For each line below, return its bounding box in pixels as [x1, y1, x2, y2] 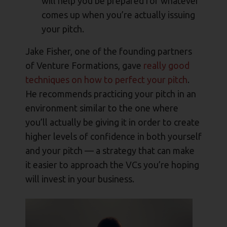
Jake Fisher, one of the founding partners [25, 46, 192, 57]
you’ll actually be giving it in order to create [25, 117, 200, 128]
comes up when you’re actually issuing [42, 10, 195, 20]
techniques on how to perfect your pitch [25, 74, 187, 85]
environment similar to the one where [25, 103, 178, 113]
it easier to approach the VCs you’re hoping [25, 160, 199, 170]
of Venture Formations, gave [25, 60, 143, 71]
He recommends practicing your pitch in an [25, 89, 196, 99]
